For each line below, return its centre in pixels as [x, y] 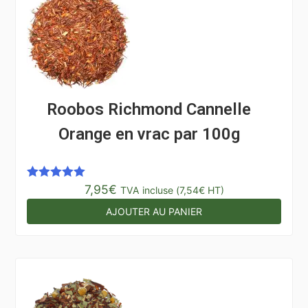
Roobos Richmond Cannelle [149, 109]
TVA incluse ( [150, 190]
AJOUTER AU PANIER [154, 211]
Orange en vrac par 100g [149, 134]
